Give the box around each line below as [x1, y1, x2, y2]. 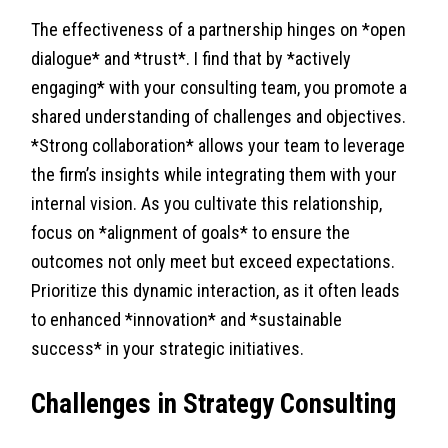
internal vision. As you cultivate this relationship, [31, 193, 383, 215]
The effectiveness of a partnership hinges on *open [31, 19, 407, 41]
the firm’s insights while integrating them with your [31, 164, 398, 186]
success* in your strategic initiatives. [31, 338, 305, 360]
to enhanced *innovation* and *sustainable [31, 309, 343, 331]
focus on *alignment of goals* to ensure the [31, 222, 351, 244]
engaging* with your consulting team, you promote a [31, 77, 408, 99]
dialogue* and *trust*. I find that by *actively [31, 48, 352, 70]
